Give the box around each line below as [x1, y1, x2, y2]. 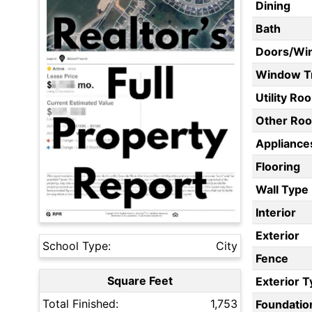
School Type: [42, 239, 111, 253]
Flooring [255, 159, 300, 174]
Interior [255, 205, 296, 220]
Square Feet [107, 274, 173, 288]
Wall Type [255, 182, 309, 197]
